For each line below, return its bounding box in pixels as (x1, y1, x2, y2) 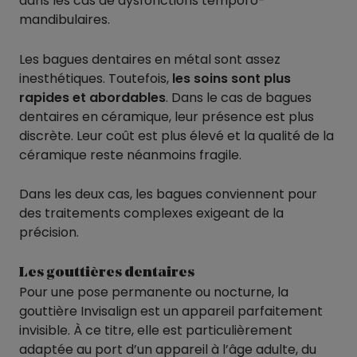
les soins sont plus (169, 69, 291, 88)
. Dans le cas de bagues (166, 88, 312, 107)
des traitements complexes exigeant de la (19, 204, 284, 223)
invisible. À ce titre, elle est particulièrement (19, 320, 292, 339)
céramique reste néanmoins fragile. (19, 145, 241, 164)
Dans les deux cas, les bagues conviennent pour (19, 185, 317, 204)
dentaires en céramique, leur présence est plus (19, 107, 314, 126)
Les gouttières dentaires (19, 265, 194, 280)
